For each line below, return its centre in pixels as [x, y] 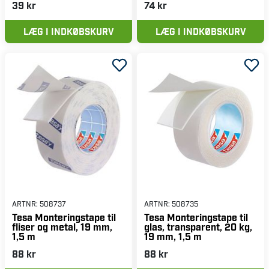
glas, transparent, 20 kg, [198, 226]
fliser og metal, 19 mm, [62, 226]
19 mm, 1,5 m [173, 236]
